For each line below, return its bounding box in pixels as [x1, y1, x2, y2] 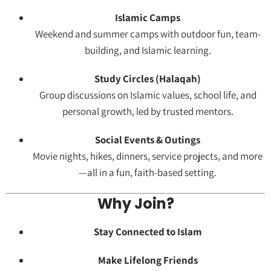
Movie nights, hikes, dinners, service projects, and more [33, 149, 263, 163]
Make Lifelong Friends [97, 253, 198, 267]
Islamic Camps [115, 11, 180, 25]
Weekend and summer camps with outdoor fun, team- [34, 27, 261, 41]
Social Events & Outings [95, 133, 200, 147]
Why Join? [97, 194, 174, 214]
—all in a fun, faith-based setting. [79, 166, 217, 180]
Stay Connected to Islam [93, 225, 202, 239]
